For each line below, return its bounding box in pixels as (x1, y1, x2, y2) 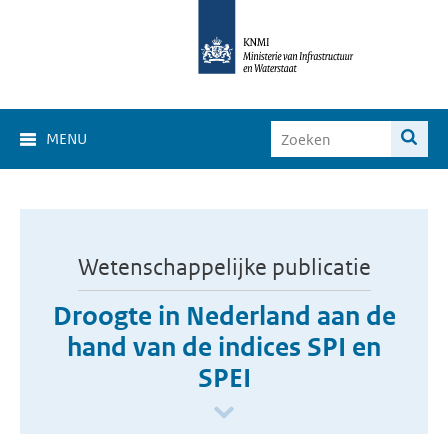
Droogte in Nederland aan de (52, 300, 396, 332)
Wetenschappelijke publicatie (77, 254, 371, 280)
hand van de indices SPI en (67, 331, 381, 363)
